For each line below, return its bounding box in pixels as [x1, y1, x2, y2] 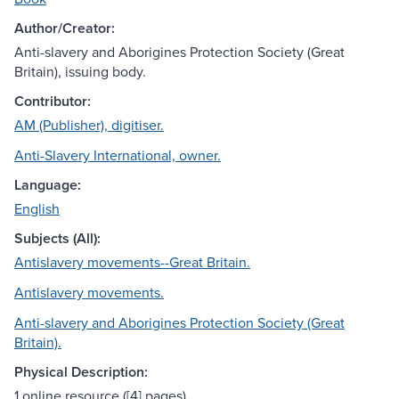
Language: [14, 175, 81, 196]
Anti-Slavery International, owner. [14, 145, 221, 166]
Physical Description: [14, 362, 148, 383]
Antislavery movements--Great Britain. [14, 252, 250, 273]
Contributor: [14, 91, 91, 112]
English [14, 199, 60, 219]
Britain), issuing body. [14, 61, 146, 82]
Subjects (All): [14, 228, 101, 249]
